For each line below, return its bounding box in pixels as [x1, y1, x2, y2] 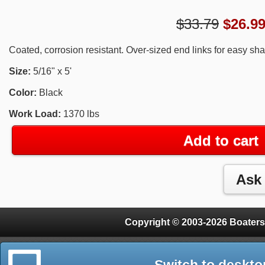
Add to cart [183, 132, 258, 148]
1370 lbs [61, 109, 99, 119]
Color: [9, 88, 37, 98]
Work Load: [9, 109, 61, 119]
